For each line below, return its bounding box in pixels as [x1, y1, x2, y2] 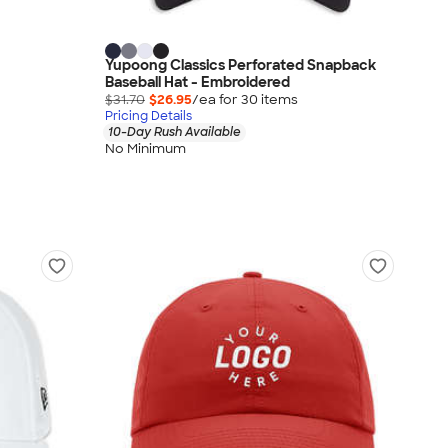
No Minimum [105, 139, 186, 157]
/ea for [192, 91, 241, 109]
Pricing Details [105, 108, 192, 125]
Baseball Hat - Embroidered [105, 73, 290, 92]
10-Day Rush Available [108, 124, 241, 141]
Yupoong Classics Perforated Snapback [105, 56, 376, 75]
